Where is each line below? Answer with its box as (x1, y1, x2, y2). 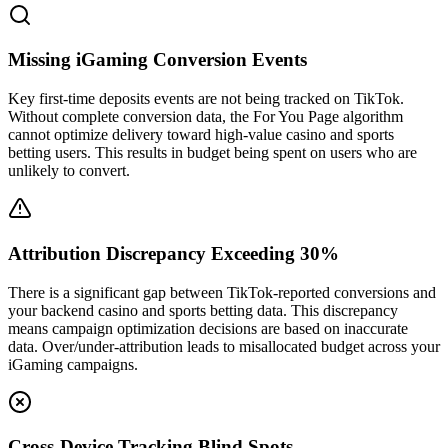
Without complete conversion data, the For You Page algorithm (8, 108, 403, 126)
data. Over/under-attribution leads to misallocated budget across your (8, 337, 440, 355)
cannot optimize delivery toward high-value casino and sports (8, 126, 394, 144)
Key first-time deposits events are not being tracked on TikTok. (8, 90, 404, 108)
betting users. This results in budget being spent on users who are (8, 144, 417, 162)
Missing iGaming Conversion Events (8, 49, 307, 71)
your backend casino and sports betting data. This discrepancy (8, 301, 398, 319)
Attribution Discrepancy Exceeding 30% (8, 242, 339, 264)
